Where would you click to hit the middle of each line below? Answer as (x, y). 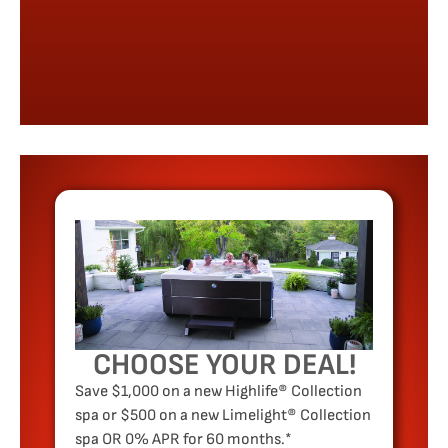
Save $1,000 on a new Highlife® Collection (218, 391)
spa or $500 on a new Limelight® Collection (223, 415)
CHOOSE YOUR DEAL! (224, 364)
